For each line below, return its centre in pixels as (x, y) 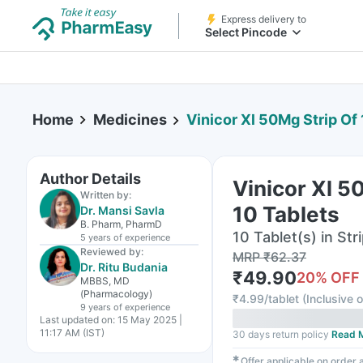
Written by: (106, 195)
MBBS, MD (105, 281)
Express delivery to (264, 19)
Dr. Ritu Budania (124, 267)
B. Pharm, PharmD (121, 224)
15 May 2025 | (150, 320)
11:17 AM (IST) (72, 333)
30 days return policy (281, 334)
